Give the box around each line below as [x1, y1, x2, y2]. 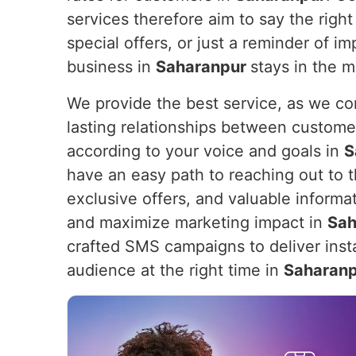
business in [67, 57, 156, 76]
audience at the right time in [67, 261, 284, 280]
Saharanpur [156, 57, 250, 76]
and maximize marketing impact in [67, 213, 327, 232]
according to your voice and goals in [67, 141, 344, 161]
